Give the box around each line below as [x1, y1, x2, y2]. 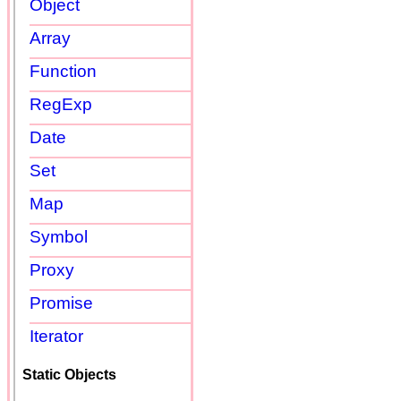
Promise [30, 293, 93, 312]
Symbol [30, 226, 88, 246]
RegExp [30, 94, 92, 114]
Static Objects [22, 366, 116, 382]
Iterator [30, 326, 83, 346]
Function [30, 61, 97, 81]
